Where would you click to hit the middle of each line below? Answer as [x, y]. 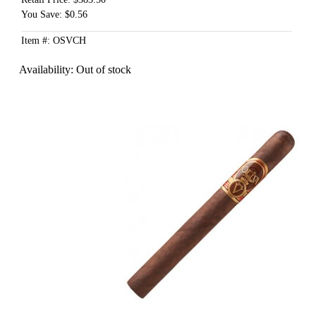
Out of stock [103, 70]
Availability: [47, 70]
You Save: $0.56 [54, 15]
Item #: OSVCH [53, 41]
